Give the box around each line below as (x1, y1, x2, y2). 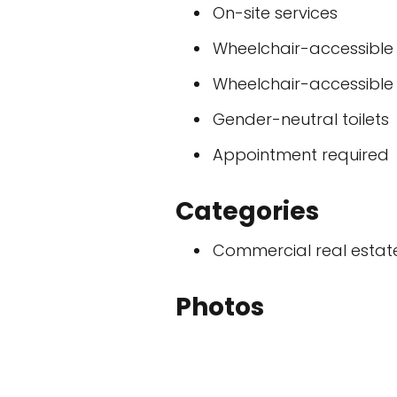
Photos (175, 290, 264, 324)
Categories (175, 194, 319, 229)
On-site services (213, 2, 338, 24)
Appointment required (213, 144, 389, 166)
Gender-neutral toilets (213, 108, 389, 130)
